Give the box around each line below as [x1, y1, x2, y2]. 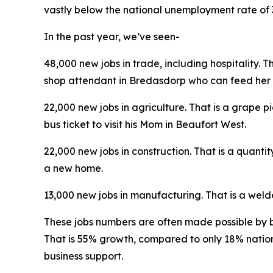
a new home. [44, 162, 103, 174]
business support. [44, 250, 123, 262]
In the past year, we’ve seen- [44, 30, 180, 43]
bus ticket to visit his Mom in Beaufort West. [44, 118, 249, 130]
